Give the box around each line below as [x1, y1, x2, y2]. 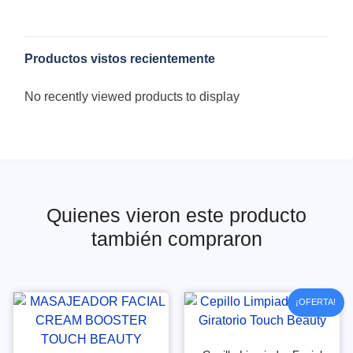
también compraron [91, 228, 262, 251]
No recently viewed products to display [24, 90, 240, 104]
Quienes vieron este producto [46, 204, 307, 227]
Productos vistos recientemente [24, 52, 216, 66]
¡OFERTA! [295, 296, 336, 307]
